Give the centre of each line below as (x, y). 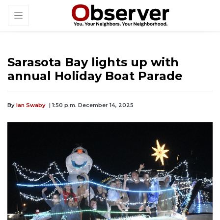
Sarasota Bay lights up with (93, 62)
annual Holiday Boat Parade (95, 76)
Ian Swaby (31, 105)
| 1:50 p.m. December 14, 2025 (91, 105)
